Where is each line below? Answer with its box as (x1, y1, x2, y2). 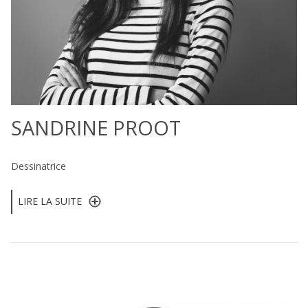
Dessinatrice (11, 159, 66, 173)
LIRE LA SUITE (18, 195, 82, 208)
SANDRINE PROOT (11, 114, 181, 142)
